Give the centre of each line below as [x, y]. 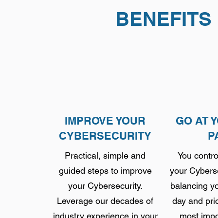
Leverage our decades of [105, 201]
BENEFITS [163, 19]
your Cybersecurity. [105, 186]
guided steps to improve [105, 171]
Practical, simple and [105, 155]
